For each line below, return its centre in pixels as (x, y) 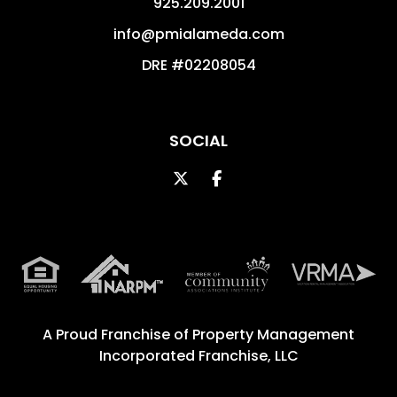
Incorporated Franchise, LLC (198, 356)
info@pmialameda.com (198, 35)
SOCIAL (198, 141)
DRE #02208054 (198, 66)
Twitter (216, 178)
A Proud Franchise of (117, 335)
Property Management (273, 335)
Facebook (260, 178)
